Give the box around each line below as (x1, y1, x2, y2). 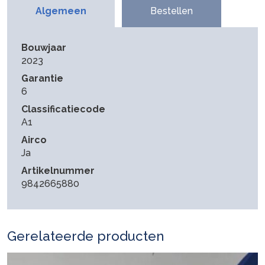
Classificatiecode (21, 103, 105, 115)
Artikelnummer (21, 164, 95, 176)
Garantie (21, 72, 63, 84)
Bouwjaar (21, 41, 66, 53)
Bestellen (150, 5, 193, 17)
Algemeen (35, 5, 86, 17)
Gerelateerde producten (7, 228, 164, 244)
